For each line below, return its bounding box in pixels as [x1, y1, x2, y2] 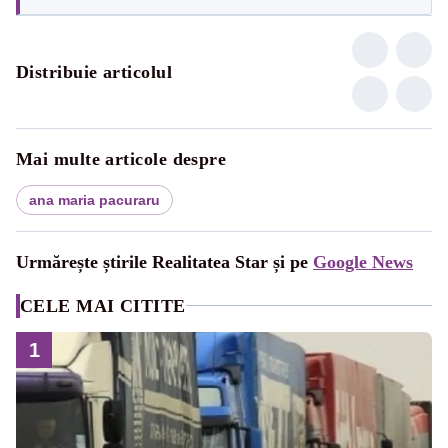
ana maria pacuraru [29, 191, 160, 208]
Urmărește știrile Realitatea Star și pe [16, 251, 313, 272]
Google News [313, 251, 413, 272]
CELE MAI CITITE [20, 295, 186, 316]
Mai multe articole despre [16, 148, 227, 169]
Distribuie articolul [16, 61, 172, 82]
